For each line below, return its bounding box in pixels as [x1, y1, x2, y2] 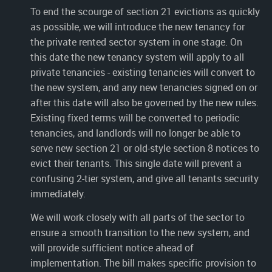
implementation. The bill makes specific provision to [30, 256, 256, 270]
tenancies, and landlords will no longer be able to [30, 126, 240, 140]
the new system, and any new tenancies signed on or [30, 80, 257, 94]
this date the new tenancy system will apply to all [30, 50, 244, 64]
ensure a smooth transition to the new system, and [30, 225, 250, 239]
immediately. [30, 186, 86, 200]
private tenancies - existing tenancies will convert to [30, 65, 255, 79]
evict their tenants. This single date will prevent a [30, 156, 242, 170]
